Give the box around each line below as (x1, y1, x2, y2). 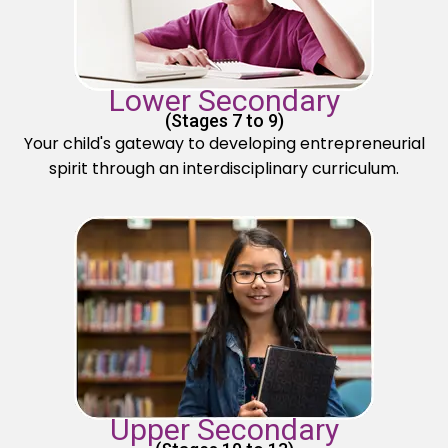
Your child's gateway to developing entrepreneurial (23, 132, 425, 156)
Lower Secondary (108, 83, 340, 119)
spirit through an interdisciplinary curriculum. (49, 157, 399, 181)
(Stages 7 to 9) (164, 110, 284, 132)
